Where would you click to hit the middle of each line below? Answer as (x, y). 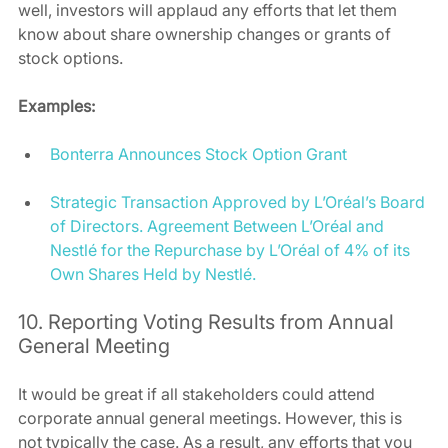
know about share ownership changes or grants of (206, 34)
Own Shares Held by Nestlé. (153, 274)
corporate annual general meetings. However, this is (212, 418)
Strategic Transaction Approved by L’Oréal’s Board (239, 202)
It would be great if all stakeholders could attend (198, 394)
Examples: (56, 106)
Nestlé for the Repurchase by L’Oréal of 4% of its (232, 250)
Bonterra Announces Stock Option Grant (198, 154)
